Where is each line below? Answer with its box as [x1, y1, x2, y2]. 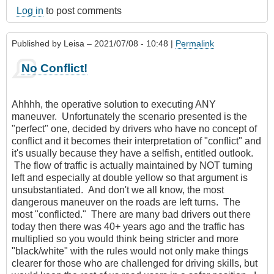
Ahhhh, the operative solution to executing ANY [12, 99, 216, 110]
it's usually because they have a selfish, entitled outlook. [12, 148, 253, 159]
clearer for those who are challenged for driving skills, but [12, 258, 257, 269]
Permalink [176, 38, 214, 48]
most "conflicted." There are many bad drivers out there [12, 209, 251, 220]
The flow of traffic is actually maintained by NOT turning [12, 160, 253, 171]
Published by [12, 38, 64, 48]
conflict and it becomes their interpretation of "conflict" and [12, 136, 261, 147]
